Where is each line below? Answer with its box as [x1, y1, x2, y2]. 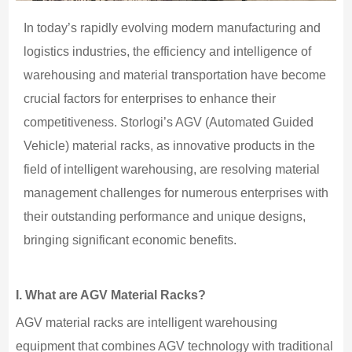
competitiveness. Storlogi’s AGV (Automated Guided [23, 115, 313, 129]
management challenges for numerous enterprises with [23, 185, 328, 200]
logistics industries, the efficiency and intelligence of [23, 44, 311, 58]
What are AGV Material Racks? [21, 288, 206, 302]
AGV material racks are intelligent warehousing [15, 315, 277, 329]
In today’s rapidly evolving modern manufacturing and [23, 20, 321, 35]
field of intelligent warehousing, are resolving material [23, 162, 320, 176]
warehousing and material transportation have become [23, 68, 326, 82]
